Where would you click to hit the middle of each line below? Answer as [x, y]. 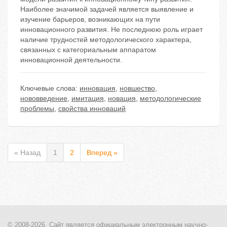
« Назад [27, 153]
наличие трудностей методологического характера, [106, 40]
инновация [98, 88]
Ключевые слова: [50, 88]
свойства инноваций [92, 109]
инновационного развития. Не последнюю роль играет [111, 30]
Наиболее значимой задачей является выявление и [107, 9]
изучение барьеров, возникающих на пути [90, 20]
